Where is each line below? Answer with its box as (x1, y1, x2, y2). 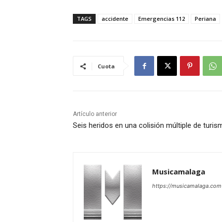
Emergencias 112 (138, 15, 185, 23)
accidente (102, 15, 128, 23)
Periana (195, 15, 216, 23)
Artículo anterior (73, 111, 117, 118)
